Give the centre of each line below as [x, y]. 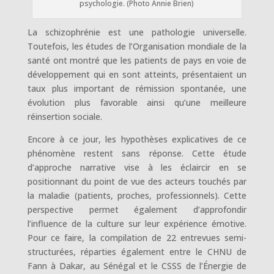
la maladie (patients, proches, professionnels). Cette [137, 195]
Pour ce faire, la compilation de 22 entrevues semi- [137, 237]
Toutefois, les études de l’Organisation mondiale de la [137, 46]
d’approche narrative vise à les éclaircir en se [137, 167]
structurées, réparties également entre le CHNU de [137, 251]
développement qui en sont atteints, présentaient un [137, 74]
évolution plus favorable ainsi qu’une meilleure [137, 102]
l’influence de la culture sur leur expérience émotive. [137, 223]
